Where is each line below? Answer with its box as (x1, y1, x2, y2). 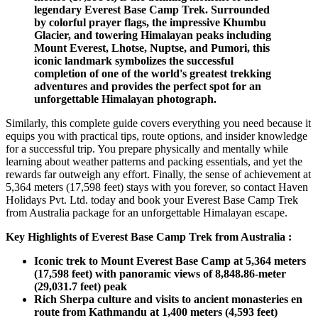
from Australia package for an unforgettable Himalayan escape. (6, 207, 287, 219)
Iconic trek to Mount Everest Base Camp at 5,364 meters (34, 255, 306, 268)
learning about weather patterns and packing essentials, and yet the (6, 155, 302, 168)
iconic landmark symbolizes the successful (34, 55, 234, 67)
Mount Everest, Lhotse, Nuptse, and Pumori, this (34, 42, 270, 55)
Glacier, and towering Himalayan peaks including (34, 29, 271, 42)
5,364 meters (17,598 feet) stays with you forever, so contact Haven (6, 181, 308, 194)
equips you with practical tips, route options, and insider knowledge (6, 130, 307, 143)
